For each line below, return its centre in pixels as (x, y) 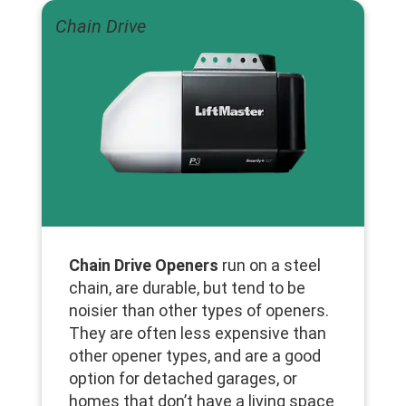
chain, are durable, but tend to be (187, 287)
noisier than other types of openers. (199, 310)
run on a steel (270, 265)
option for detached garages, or (183, 378)
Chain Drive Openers (144, 265)
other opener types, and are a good (195, 355)
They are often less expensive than (198, 333)
